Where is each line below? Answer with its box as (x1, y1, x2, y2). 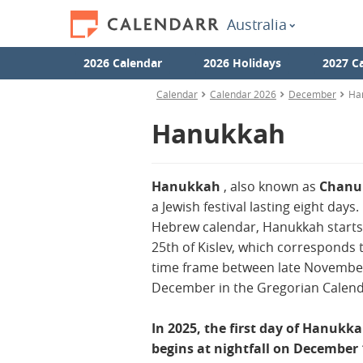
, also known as (220, 177, 319, 195)
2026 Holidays (203, 55, 281, 70)
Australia (227, 15, 287, 34)
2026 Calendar (83, 55, 162, 70)
